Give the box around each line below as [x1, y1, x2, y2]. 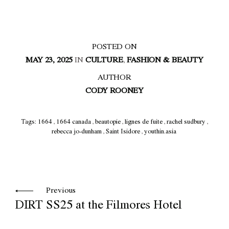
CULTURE [85, 57, 123, 65]
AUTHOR [97, 74, 132, 83]
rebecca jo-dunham [52, 129, 102, 136]
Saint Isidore [106, 129, 140, 136]
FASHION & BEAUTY [127, 57, 203, 65]
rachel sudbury [167, 119, 205, 126]
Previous [46, 187, 76, 196]
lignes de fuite [125, 119, 163, 126]
